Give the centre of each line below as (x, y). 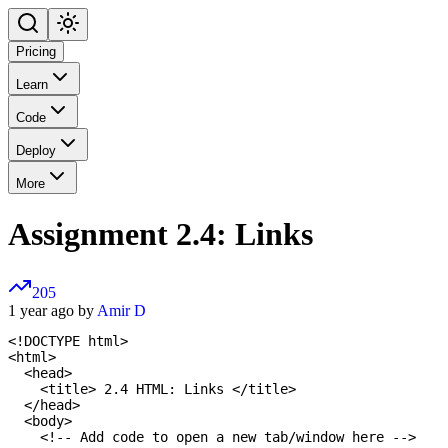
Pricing (36, 52)
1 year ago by (52, 311)
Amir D (121, 311)
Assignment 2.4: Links (160, 233)
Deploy (36, 151)
